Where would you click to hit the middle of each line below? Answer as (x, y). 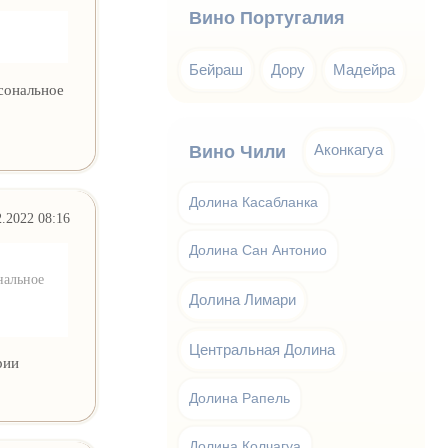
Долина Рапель (240, 398)
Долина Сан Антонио (258, 250)
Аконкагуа (349, 149)
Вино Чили (238, 152)
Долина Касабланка (254, 202)
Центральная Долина (262, 349)
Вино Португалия (267, 18)
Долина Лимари (243, 299)
